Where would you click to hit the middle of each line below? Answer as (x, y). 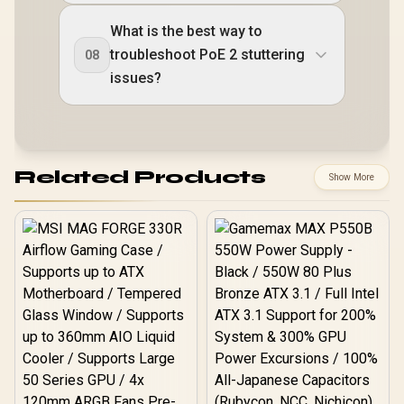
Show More (352, 178)
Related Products (140, 177)
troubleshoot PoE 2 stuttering (207, 55)
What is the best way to (186, 32)
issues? (136, 78)
